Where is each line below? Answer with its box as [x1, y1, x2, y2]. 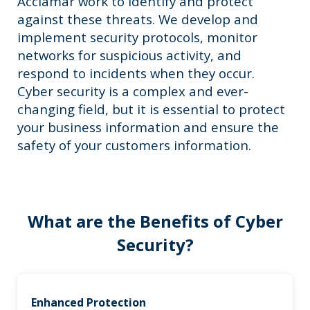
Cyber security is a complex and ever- [17, 82, 248, 100]
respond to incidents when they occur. [17, 64, 255, 82]
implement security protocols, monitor [17, 28, 257, 46]
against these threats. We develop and [17, 10, 258, 28]
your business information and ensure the [17, 118, 279, 136]
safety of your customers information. [17, 136, 251, 154]
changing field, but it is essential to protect [17, 100, 285, 118]
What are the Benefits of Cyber [27, 209, 283, 232]
